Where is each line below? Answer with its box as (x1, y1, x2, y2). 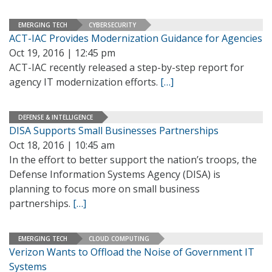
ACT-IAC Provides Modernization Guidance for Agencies (9, 32, 262, 45)
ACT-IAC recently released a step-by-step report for (9, 61, 244, 74)
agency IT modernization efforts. (9, 75, 160, 89)
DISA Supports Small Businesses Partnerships (9, 124, 219, 137)
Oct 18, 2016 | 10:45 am (9, 138, 115, 152)
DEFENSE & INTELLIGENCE (18, 112, 93, 121)
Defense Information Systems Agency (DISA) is (9, 168, 220, 181)
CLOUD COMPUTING (89, 234, 149, 243)
